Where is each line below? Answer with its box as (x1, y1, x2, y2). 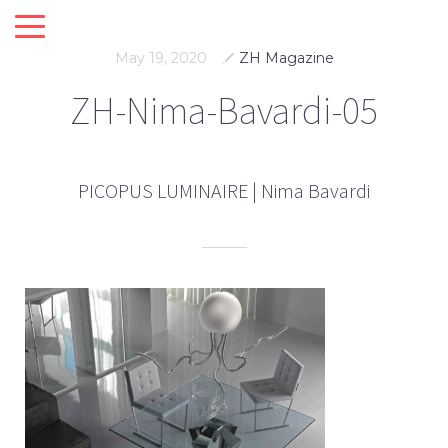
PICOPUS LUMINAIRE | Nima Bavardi (78, 178, 370, 204)
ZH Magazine (238, 49, 334, 67)
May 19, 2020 (114, 49, 207, 67)
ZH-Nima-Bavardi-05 (70, 87, 378, 135)
